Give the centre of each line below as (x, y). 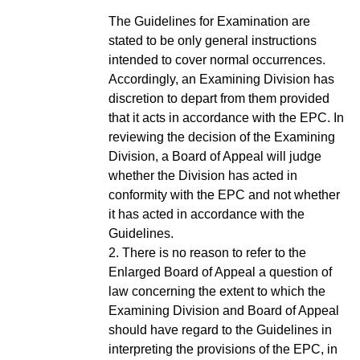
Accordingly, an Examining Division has (221, 79)
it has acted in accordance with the (207, 214)
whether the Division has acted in (203, 175)
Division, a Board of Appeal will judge (215, 156)
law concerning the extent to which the (217, 291)
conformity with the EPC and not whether (224, 194)
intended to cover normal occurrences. (217, 59)
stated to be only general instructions (213, 40)
